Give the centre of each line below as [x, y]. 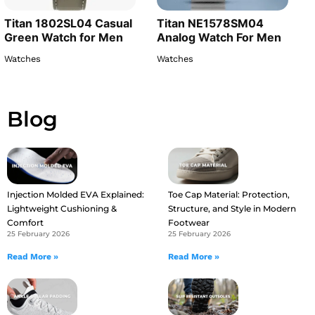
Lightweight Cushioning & [62, 209]
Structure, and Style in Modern [232, 209]
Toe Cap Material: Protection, [229, 195]
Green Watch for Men [64, 37]
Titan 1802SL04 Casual [68, 23]
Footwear [188, 223]
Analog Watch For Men [219, 37]
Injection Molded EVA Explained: [76, 195]
